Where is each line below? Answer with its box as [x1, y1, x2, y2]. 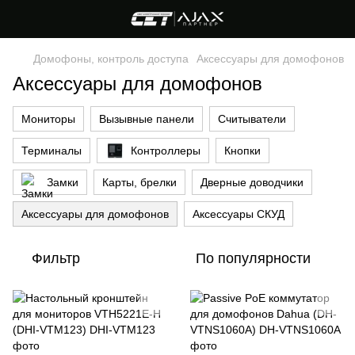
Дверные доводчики [200, 176, 303, 189]
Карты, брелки [102, 176, 177, 189]
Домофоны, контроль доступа [33, 52, 189, 65]
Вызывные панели [99, 113, 194, 125]
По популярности [196, 250, 311, 266]
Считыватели [218, 113, 286, 125]
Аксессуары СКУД [193, 208, 284, 220]
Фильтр [32, 250, 80, 266]
